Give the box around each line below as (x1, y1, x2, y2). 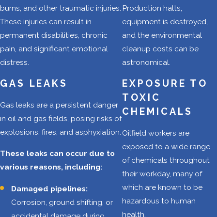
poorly (158, 37, 181, 46)
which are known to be (122, 182, 203, 192)
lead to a (158, 77, 190, 87)
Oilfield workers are (122, 128, 190, 138)
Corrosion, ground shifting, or (11, 197, 113, 207)
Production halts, (122, 3, 183, 13)
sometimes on (158, 23, 210, 33)
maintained (158, 50, 198, 60)
